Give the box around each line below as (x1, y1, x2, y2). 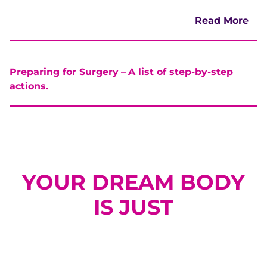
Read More (195, 15, 249, 26)
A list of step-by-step (128, 66, 233, 77)
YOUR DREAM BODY (22, 169, 245, 195)
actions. (10, 80, 48, 92)
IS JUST (94, 194, 173, 220)
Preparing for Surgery (10, 66, 119, 77)
